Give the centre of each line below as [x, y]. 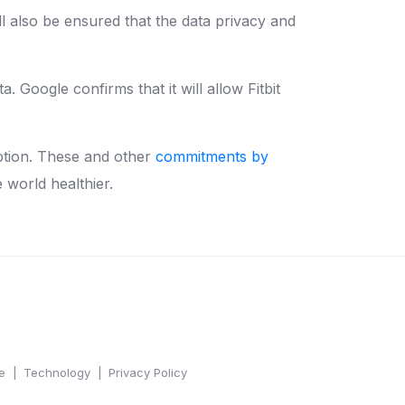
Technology [57, 372]
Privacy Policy [148, 372]
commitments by [212, 156]
